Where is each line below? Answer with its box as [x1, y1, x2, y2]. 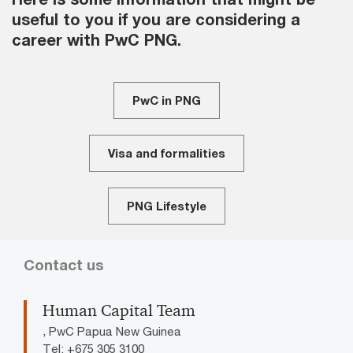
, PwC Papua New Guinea [43, 324, 181, 339]
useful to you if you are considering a [12, 10, 300, 29]
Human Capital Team [43, 300, 195, 321]
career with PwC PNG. [12, 31, 181, 50]
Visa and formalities [108, 146, 225, 161]
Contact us [24, 256, 104, 274]
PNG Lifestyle [127, 199, 206, 214]
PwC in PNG [132, 93, 201, 108]
